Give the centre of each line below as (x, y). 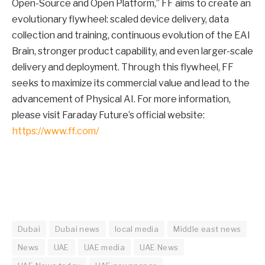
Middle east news (207, 229)
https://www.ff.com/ (55, 131)
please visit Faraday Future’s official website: (108, 115)
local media (137, 229)
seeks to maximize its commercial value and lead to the (131, 83)
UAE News (159, 247)
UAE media (104, 247)
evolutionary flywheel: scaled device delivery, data (120, 19)
